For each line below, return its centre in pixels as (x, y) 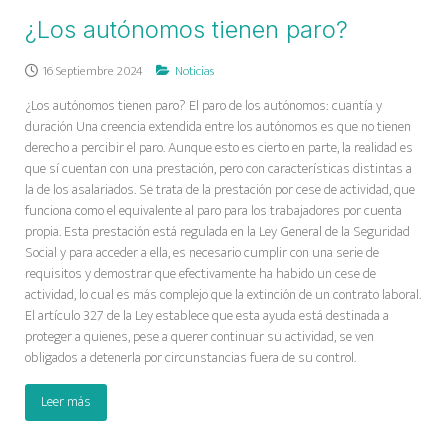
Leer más (66, 401)
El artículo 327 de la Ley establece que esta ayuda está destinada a (207, 315)
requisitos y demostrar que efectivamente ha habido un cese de (200, 273)
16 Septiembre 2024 (94, 70)
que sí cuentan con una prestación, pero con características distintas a (218, 168)
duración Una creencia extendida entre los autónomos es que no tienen (218, 126)
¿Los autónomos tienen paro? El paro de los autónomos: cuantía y (203, 105)
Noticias (194, 70)
